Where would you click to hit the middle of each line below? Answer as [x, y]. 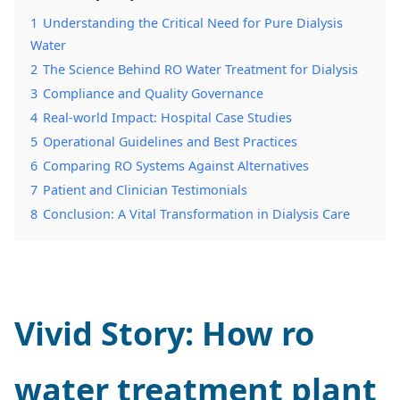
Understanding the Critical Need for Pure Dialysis [193, 22]
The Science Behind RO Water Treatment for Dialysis [200, 69]
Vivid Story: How [148, 333]
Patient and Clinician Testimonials [145, 189]
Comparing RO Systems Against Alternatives [176, 165]
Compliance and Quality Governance [153, 93]
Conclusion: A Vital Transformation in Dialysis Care [196, 213]
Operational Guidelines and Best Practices [170, 141]
